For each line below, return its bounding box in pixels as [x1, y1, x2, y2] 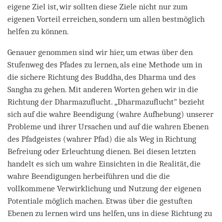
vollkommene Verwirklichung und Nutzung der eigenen [7, 183, 201, 193]
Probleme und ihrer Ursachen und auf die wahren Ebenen [7, 121, 209, 131]
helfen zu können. [7, 26, 69, 36]
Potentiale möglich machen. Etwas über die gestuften [7, 196, 192, 206]
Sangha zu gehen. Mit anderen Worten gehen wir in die [7, 84, 198, 94]
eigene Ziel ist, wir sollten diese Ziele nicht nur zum [7, 1, 188, 11]
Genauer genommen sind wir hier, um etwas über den [7, 47, 193, 57]
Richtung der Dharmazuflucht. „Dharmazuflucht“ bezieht [7, 97, 205, 107]
